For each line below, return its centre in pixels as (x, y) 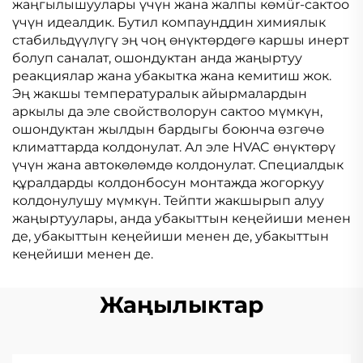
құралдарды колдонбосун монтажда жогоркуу (168, 183)
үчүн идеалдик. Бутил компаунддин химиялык (169, 22)
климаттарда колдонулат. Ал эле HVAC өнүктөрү (174, 147)
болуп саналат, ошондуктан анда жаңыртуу (157, 58)
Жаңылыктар (181, 305)
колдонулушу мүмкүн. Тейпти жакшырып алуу (168, 201)
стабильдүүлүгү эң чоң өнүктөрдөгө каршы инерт (181, 40)
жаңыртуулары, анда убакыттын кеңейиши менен (181, 218)
